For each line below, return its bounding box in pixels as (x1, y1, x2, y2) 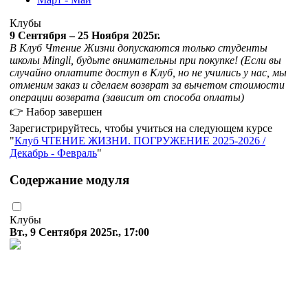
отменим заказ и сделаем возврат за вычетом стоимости (10, 78, 285, 91)
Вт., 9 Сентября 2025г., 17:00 (10, 226, 149, 239)
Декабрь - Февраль (10, 146, 97, 159)
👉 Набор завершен (10, 105, 102, 118)
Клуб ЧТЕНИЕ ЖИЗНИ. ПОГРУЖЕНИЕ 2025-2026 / (14, 134, 265, 146)
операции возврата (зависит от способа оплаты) (10, 91, 244, 103)
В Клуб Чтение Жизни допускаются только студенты (10, 41, 267, 54)
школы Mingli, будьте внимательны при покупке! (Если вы (10, 54, 281, 66)
